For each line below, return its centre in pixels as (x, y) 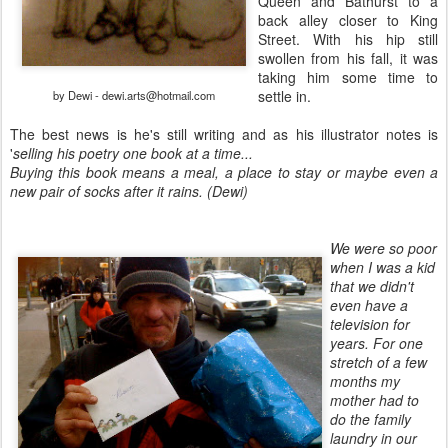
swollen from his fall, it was (348, 58)
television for (370, 324)
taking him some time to (348, 77)
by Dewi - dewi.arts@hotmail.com (134, 95)
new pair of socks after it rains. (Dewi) (129, 191)
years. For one (376, 343)
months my (365, 381)
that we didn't (372, 286)
